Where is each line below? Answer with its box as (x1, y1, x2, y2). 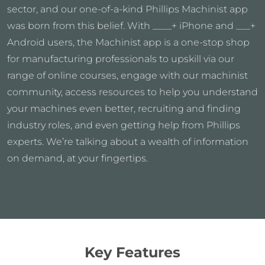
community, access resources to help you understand (7, 86, 258, 98)
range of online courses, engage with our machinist (7, 69, 248, 81)
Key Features (85, 243, 180, 261)
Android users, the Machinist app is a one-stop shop (7, 36, 250, 48)
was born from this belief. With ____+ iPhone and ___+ (7, 20, 256, 31)
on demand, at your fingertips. (7, 152, 148, 164)
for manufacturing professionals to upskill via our (7, 53, 234, 64)
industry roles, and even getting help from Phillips (7, 119, 240, 131)
